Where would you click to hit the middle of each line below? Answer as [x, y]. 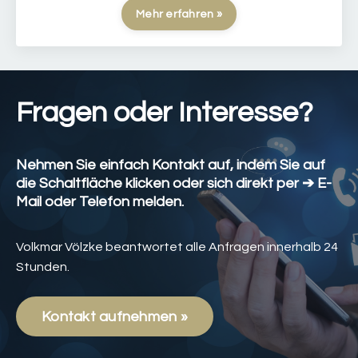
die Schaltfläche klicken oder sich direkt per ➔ [167, 184]
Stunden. [43, 267]
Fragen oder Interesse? [165, 113]
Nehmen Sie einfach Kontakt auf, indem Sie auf [171, 165]
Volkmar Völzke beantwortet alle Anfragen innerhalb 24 [177, 247]
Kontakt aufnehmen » [115, 316]
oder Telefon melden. [113, 202]
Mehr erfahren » [179, 14]
